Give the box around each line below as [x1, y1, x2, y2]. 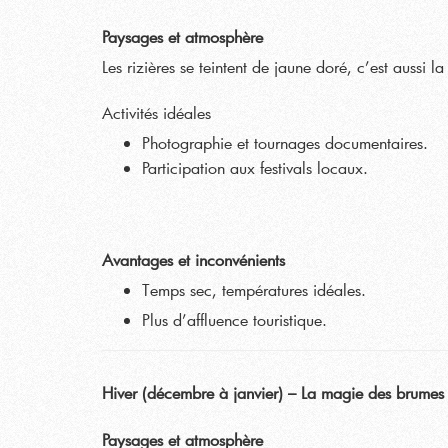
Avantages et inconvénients [102, 249, 285, 270]
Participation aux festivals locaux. [142, 157, 368, 178]
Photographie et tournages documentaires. [142, 132, 428, 153]
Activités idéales [102, 102, 211, 123]
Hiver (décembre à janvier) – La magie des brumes [102, 382, 444, 403]
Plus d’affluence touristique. [142, 309, 327, 330]
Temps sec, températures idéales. [142, 279, 366, 300]
